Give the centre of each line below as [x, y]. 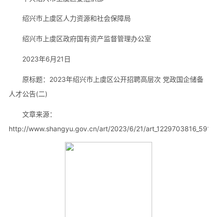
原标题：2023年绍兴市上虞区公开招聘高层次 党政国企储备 [113, 79]
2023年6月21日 [46, 59]
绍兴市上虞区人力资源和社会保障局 [76, 18]
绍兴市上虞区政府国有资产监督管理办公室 [86, 39]
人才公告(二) [28, 94]
